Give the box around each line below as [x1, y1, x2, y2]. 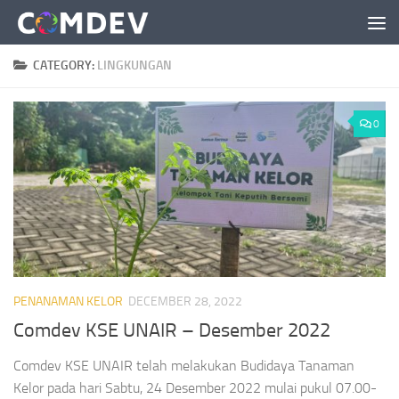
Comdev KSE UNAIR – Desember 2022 [13, 319, 330, 343]
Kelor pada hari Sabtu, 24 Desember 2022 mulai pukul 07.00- [13, 379, 377, 397]
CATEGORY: [33, 58, 97, 73]
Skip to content [24, 17, 118, 34]
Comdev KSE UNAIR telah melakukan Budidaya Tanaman [13, 357, 354, 375]
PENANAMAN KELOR [13, 293, 123, 309]
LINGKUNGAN [97, 58, 172, 73]
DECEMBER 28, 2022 [128, 293, 242, 309]
